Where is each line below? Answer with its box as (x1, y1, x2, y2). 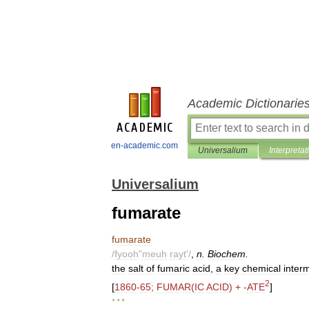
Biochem (208, 248, 246, 259)
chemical (242, 263, 281, 274)
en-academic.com (111, 141, 178, 150)
